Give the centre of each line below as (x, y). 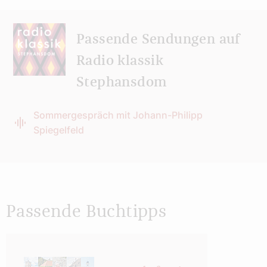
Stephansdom (122, 82)
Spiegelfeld (59, 130)
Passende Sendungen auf (158, 39)
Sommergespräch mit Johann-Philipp (118, 115)
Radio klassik (120, 61)
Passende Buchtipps (86, 212)
